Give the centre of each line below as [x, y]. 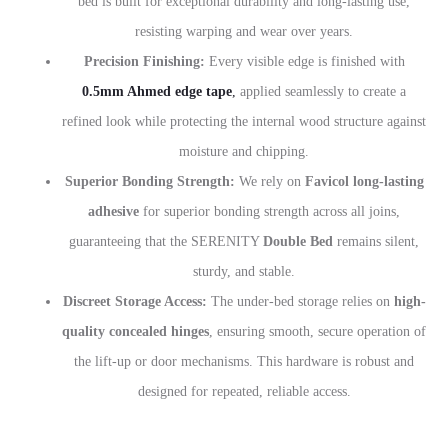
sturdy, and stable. [244, 271]
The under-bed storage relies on [300, 301]
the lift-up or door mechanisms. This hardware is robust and [244, 361]
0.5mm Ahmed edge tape [157, 91]
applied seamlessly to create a [321, 91]
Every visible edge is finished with [304, 61]
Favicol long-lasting [364, 181]
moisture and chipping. [244, 151]
